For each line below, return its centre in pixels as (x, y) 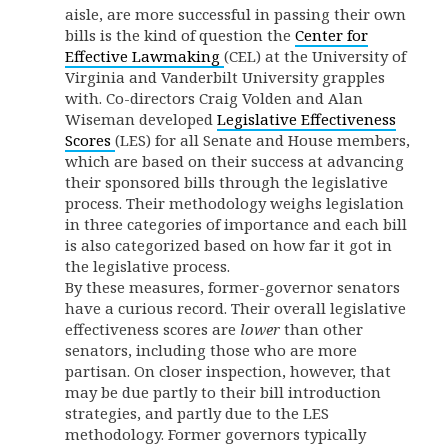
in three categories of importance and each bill (236, 224)
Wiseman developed (141, 119)
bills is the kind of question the (180, 35)
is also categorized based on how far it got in (228, 245)
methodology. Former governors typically (215, 434)
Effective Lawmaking (144, 56)
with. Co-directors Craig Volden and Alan (214, 98)
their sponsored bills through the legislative (226, 182)
